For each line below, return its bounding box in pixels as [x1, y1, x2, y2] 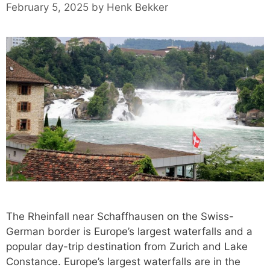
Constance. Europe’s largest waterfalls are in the [6, 256, 240, 268]
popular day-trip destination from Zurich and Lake [6, 240, 248, 253]
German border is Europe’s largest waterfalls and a [6, 225, 253, 238]
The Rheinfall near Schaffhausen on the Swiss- [6, 210, 234, 223]
